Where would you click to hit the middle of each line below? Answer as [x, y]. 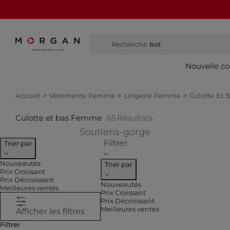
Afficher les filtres [50, 211]
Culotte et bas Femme [59, 118]
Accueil [28, 95]
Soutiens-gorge [115, 132]
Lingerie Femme [152, 95]
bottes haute [172, 44]
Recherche [129, 44]
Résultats [135, 118]
